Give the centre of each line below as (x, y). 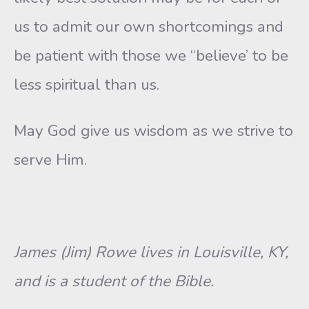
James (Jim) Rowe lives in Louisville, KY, (151, 252)
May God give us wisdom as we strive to (153, 131)
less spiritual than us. (87, 84)
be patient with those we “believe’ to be (151, 56)
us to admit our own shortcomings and (149, 27)
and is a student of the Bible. (114, 281)
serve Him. (50, 160)
